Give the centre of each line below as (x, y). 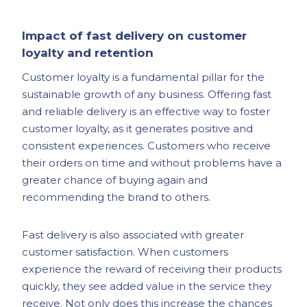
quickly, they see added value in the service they (147, 286)
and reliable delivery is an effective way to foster (146, 111)
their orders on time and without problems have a (152, 163)
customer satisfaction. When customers (125, 252)
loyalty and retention (88, 53)
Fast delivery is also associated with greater (133, 235)
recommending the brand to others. (116, 197)
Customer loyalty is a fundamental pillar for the (144, 77)
